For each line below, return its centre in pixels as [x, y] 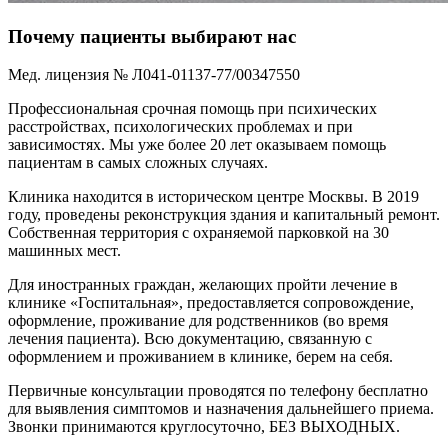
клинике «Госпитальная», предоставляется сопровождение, [211, 303]
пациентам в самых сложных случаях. [138, 163]
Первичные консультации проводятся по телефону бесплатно [218, 391]
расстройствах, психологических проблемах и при [180, 127]
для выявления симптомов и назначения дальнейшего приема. [221, 409]
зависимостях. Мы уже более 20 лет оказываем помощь [197, 145]
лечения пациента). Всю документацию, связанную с [190, 339]
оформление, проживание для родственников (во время [198, 321]
